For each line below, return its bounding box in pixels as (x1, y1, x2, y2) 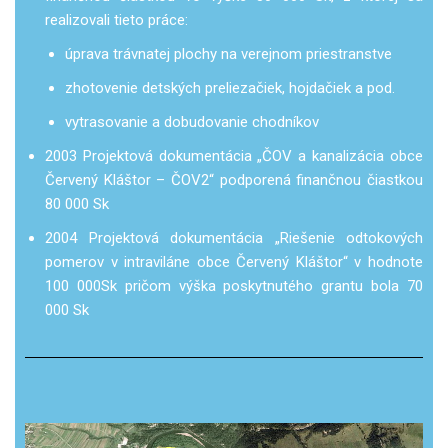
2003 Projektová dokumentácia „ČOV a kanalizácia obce (45, 146, 423, 165)
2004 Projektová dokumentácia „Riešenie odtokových (45, 228, 423, 247)
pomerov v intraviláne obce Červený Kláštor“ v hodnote (45, 252, 423, 271)
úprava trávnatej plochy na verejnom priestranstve (65, 44, 392, 63)
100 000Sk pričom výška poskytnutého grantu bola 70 (45, 276, 423, 295)
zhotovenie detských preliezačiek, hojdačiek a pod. (65, 78, 395, 97)
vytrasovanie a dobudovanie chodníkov (65, 112, 319, 131)
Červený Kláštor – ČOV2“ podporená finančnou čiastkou (45, 170, 423, 189)
